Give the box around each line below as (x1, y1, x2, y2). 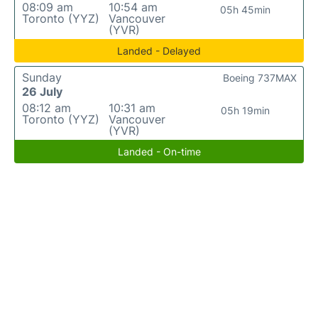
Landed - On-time (117, 146, 201, 158)
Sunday (22, 70, 62, 85)
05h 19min (221, 104, 270, 117)
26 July (22, 84, 62, 99)
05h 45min (220, 4, 271, 16)
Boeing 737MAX (223, 72, 297, 84)
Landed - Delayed (117, 45, 201, 57)
